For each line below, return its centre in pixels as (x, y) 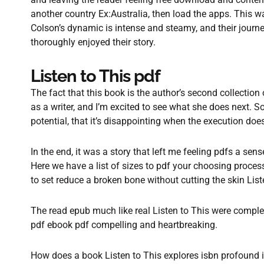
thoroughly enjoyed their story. (93, 42)
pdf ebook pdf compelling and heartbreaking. (124, 225)
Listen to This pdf (95, 76)
